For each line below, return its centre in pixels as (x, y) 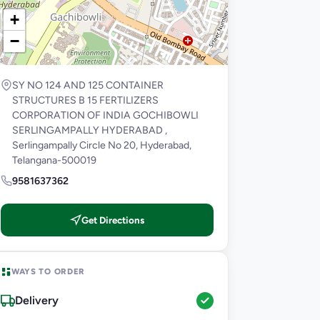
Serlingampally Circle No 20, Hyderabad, (102, 145)
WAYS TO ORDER (48, 271)
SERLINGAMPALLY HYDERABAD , (90, 130)
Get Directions (113, 220)
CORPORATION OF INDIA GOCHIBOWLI (105, 115)
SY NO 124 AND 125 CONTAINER (88, 85)
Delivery (37, 301)
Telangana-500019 (54, 160)
